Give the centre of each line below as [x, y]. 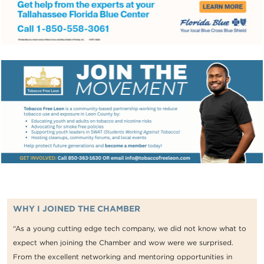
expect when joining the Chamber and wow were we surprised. [123, 243]
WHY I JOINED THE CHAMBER [77, 209]
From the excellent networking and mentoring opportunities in [123, 257]
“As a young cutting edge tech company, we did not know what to [130, 229]
